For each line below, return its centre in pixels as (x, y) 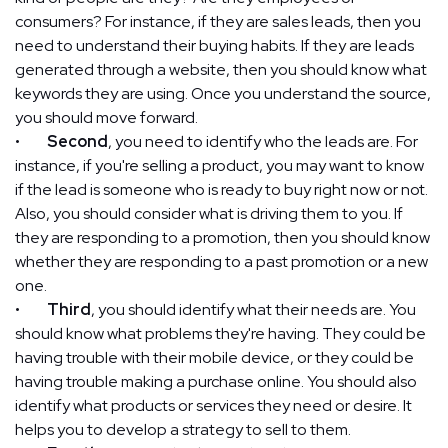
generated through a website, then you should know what (221, 69)
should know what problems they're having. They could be (220, 333)
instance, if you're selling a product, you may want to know (219, 165)
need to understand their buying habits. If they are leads (214, 45)
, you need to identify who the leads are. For (263, 141)
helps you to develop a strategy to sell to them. (183, 429)
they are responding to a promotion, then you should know (222, 237)
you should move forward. (106, 117)
